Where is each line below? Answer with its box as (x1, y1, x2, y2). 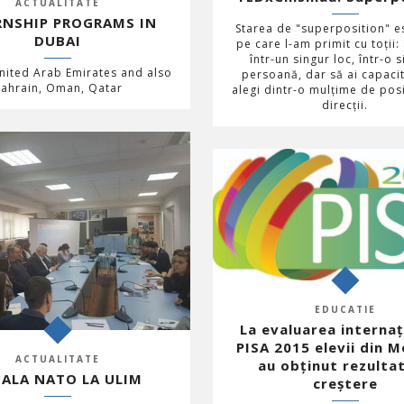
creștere (312, 373, 378, 392)
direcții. (322, 96, 369, 113)
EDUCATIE (314, 302, 376, 316)
